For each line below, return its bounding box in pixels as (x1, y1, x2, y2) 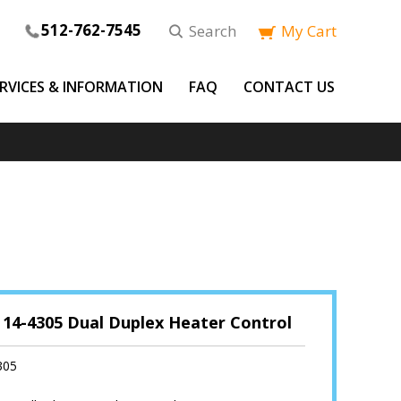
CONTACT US (243, 77, 335, 97)
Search (189, 21, 236, 41)
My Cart (281, 21, 337, 41)
